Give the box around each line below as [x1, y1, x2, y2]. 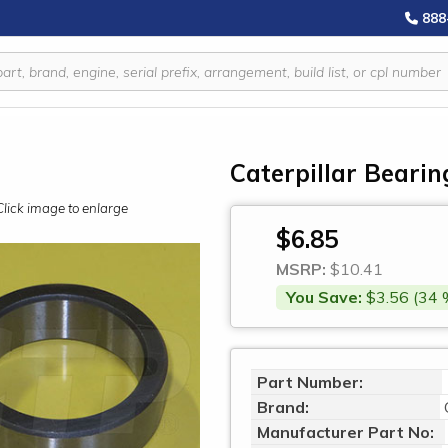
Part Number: [257, 372, 363, 392]
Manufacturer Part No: [257, 422, 434, 442]
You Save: [286, 287, 362, 307]
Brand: [257, 397, 309, 417]
